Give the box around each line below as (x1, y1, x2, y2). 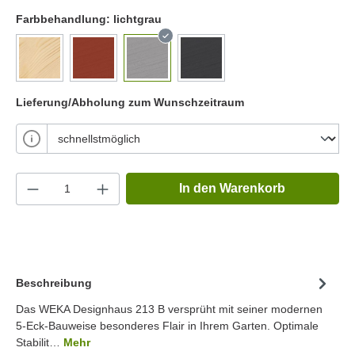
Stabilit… (16, 335, 63, 349)
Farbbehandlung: (16, 12, 113, 25)
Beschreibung (16, 277, 92, 290)
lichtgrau (113, 12, 162, 25)
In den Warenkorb (179, 181, 286, 195)
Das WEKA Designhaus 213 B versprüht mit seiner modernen (16, 302, 323, 315)
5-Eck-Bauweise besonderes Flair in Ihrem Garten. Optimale (16, 319, 319, 332)
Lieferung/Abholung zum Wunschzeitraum (16, 95, 244, 109)
